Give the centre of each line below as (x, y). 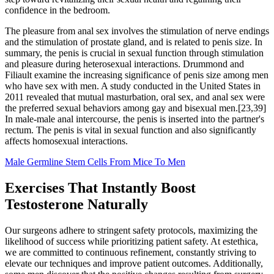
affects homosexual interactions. (66, 141)
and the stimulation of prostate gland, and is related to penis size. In (134, 42)
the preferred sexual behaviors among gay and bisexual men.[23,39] (135, 108)
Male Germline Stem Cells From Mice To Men (95, 161)
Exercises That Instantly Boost (100, 187)
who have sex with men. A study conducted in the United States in (133, 86)
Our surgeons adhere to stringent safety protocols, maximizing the (131, 230)
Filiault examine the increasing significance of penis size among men (137, 75)
